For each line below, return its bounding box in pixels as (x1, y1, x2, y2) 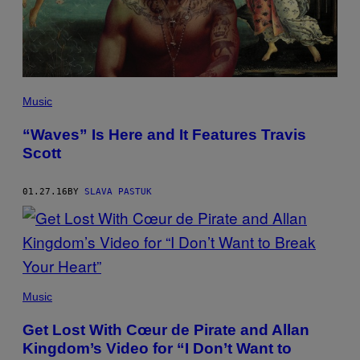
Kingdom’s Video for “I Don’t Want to (22, 339, 292, 357)
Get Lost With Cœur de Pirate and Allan (22, 321, 309, 338)
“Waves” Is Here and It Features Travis (22, 125, 306, 143)
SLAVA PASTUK (84, 186, 152, 197)
